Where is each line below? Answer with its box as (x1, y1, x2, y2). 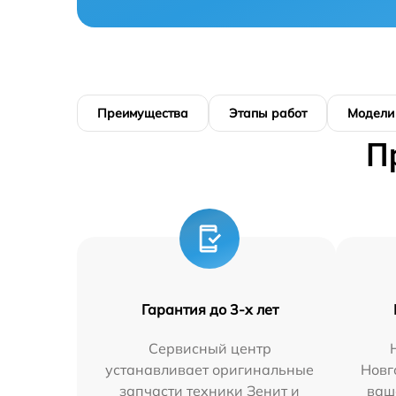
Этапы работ (229, 105, 307, 121)
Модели (347, 105, 394, 121)
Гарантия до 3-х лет (141, 301, 278, 318)
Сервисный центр (148, 339, 271, 357)
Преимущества (97, 105, 188, 121)
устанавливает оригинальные (105, 361, 315, 378)
